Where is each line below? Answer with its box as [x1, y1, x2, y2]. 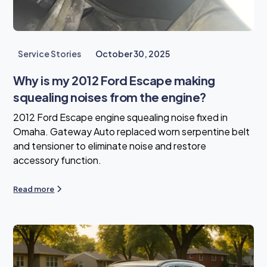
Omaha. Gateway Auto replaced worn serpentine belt [13, 125, 250, 138]
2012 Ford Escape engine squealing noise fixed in [13, 110, 228, 123]
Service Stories [18, 48, 82, 59]
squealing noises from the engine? [13, 89, 206, 104]
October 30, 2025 [95, 48, 170, 59]
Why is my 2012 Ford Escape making [13, 72, 215, 88]
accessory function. [13, 153, 102, 166]
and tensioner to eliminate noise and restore [13, 139, 207, 152]
